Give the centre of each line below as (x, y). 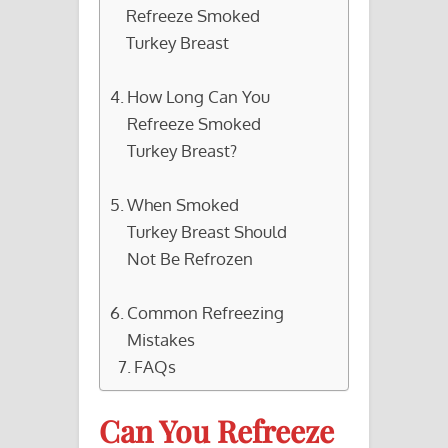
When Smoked (183, 203)
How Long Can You (199, 95)
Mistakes (161, 338)
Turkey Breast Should (207, 230)
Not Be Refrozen (190, 257)
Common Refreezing (206, 311)
